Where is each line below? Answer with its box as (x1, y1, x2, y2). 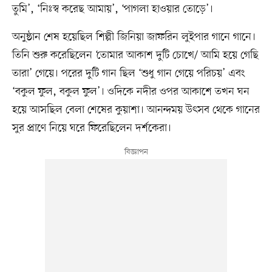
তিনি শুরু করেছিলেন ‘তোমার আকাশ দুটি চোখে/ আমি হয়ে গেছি (12, 47, 259, 63)
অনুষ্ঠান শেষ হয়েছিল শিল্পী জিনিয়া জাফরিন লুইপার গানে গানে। (12, 29, 256, 44)
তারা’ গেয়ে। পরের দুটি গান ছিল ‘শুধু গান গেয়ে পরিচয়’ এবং (12, 66, 245, 81)
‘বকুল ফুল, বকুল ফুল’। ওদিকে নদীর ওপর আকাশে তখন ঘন (12, 84, 250, 99)
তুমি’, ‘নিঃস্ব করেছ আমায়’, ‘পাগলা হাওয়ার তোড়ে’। (12, 1, 213, 16)
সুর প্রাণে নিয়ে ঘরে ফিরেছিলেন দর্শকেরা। (12, 120, 171, 135)
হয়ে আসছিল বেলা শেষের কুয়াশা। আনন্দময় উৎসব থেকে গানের (12, 102, 260, 117)
